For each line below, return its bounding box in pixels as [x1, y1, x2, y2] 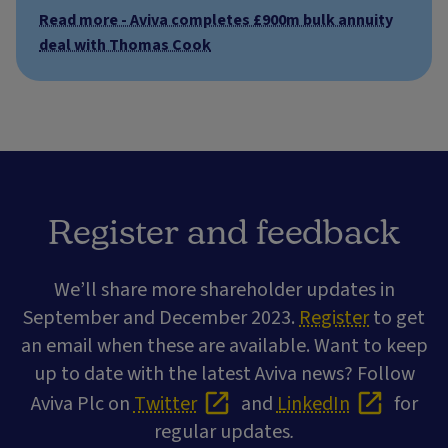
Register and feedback [48, 210, 400, 250]
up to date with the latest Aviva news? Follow [33, 359, 415, 388]
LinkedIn [276, 390, 350, 419]
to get [369, 303, 425, 332]
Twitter [133, 390, 197, 419]
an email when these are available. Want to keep [20, 331, 428, 360]
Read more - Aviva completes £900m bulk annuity [39, 8, 393, 31]
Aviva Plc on [30, 390, 134, 419]
